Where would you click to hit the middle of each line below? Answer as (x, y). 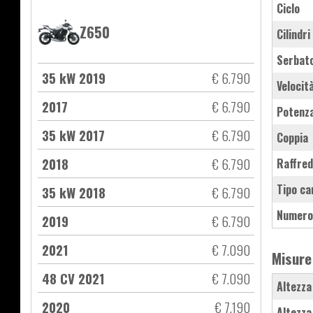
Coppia (292, 138)
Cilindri (293, 35)
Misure (292, 259)
